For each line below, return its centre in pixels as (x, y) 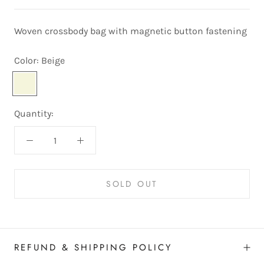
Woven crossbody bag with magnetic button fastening (132, 31)
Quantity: (34, 114)
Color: (28, 61)
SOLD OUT (132, 184)
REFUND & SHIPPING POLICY (93, 248)
